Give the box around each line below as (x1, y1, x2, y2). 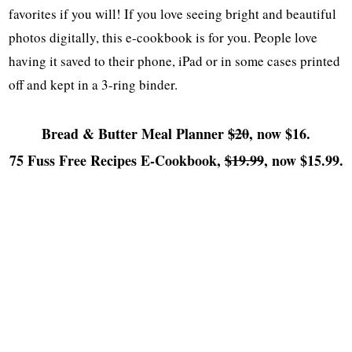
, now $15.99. (263, 149, 343, 170)
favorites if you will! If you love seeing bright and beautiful (9, 4, 337, 23)
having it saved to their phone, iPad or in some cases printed (9, 51, 341, 70)
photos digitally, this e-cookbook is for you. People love (9, 27, 318, 46)
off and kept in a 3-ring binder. (9, 75, 178, 93)
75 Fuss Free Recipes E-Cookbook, (9, 149, 225, 170)
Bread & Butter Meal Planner (42, 123, 228, 144)
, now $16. (249, 123, 310, 144)
